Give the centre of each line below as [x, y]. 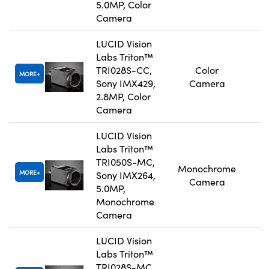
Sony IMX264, [126, 175]
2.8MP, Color [123, 97]
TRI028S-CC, [124, 70]
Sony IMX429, [126, 83]
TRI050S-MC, [125, 162]
